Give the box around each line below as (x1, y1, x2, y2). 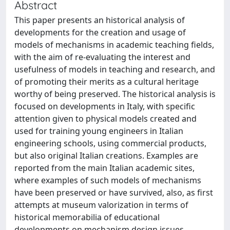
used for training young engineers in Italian (14, 125, 183, 137)
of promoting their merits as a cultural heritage (14, 76, 199, 87)
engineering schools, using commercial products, (14, 138, 206, 149)
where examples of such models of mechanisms (14, 175, 201, 186)
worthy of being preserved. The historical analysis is (14, 88, 216, 100)
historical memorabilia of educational (14, 212, 160, 223)
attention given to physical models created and (14, 113, 197, 124)
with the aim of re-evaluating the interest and (14, 51, 190, 63)
